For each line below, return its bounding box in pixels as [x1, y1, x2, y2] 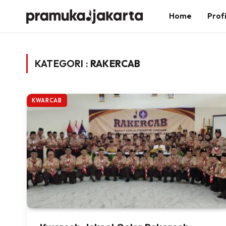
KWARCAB [32, 97, 62, 104]
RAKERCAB [90, 58, 141, 70]
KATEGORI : [35, 58, 91, 70]
